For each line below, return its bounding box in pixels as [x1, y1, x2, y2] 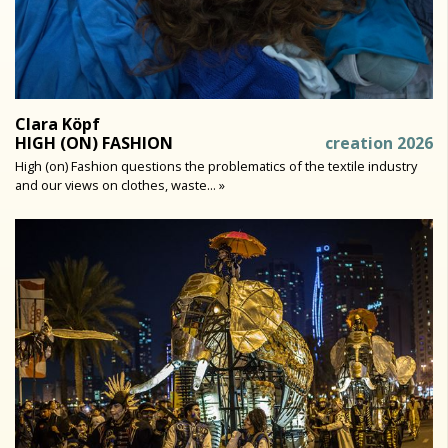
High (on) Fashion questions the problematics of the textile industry [15, 157, 417, 175]
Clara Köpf [15, 113, 100, 135]
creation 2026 [325, 132, 433, 154]
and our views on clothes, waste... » [15, 176, 225, 194]
